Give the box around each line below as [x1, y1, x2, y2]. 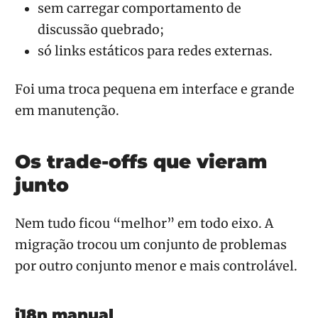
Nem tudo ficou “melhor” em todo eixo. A [15, 215, 273, 231]
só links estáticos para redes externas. [38, 43, 273, 60]
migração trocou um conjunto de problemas [15, 236, 287, 253]
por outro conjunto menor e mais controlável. [15, 258, 297, 274]
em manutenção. [15, 102, 119, 119]
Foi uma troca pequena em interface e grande [15, 81, 295, 97]
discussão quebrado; [38, 22, 164, 38]
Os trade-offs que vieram [15, 149, 267, 173]
